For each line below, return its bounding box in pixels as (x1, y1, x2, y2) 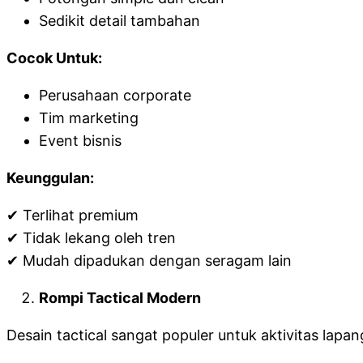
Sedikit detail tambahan (39, 12, 200, 29)
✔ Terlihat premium (6, 207, 139, 224)
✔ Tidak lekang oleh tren (6, 229, 176, 246)
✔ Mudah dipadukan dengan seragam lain (6, 252, 292, 269)
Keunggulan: (6, 169, 94, 186)
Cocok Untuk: (6, 49, 102, 66)
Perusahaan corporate (39, 87, 191, 104)
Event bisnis (39, 132, 122, 149)
